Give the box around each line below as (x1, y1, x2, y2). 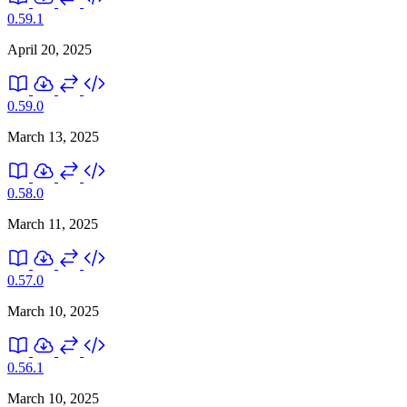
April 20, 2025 (7, 41, 92, 57)
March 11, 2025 (7, 215, 98, 232)
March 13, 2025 (7, 128, 99, 144)
